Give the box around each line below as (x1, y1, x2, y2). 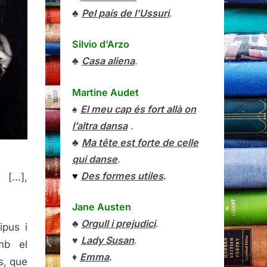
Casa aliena (82, 55, 135, 67)
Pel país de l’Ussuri (82, 7, 169, 20)
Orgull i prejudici (81, 217, 156, 229)
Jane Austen (72, 200, 131, 213)
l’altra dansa (72, 119, 128, 132)
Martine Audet (72, 86, 139, 98)
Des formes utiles (81, 169, 163, 182)
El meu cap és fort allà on (80, 103, 196, 115)
